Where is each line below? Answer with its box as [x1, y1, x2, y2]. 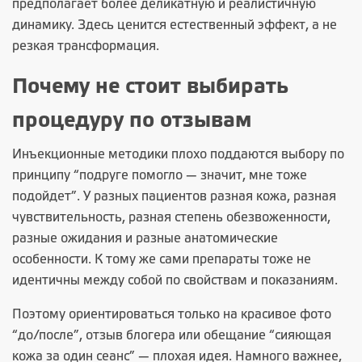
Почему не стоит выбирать [12, 78, 288, 97]
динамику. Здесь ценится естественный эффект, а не [12, 19, 337, 32]
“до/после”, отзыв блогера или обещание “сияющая [12, 330, 331, 342]
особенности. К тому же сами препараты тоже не [12, 254, 311, 266]
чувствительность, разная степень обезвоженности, [12, 212, 330, 224]
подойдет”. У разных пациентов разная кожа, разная [12, 191, 336, 203]
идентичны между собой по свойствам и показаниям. [12, 275, 338, 287]
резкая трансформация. [12, 40, 159, 53]
